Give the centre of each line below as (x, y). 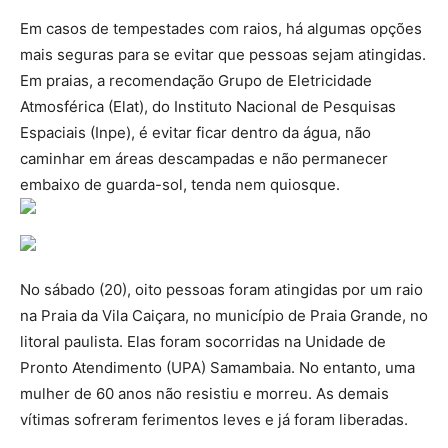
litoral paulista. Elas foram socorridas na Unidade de (203, 341)
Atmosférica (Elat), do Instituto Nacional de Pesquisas (208, 106)
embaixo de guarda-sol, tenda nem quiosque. (180, 184)
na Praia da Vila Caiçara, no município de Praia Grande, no (224, 315)
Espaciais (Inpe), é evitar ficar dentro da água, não (195, 132)
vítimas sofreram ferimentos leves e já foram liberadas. (214, 419)
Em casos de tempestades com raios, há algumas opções (221, 28)
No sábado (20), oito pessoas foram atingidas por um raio (221, 289)
